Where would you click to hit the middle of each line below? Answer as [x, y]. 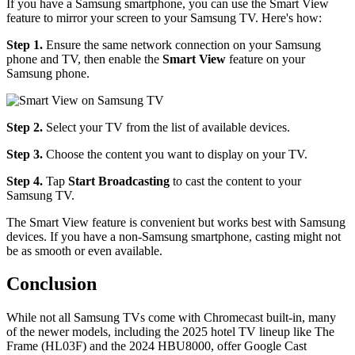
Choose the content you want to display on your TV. [175, 154]
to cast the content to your [235, 181]
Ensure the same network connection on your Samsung [183, 44]
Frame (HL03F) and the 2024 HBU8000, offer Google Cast [157, 346]
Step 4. [25, 181]
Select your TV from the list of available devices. [166, 127]
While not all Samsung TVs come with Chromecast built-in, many [171, 318]
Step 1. [26, 44]
